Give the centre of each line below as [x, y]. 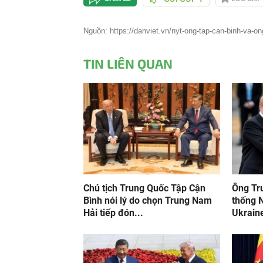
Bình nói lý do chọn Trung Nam [148, 200]
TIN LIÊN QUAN [128, 63]
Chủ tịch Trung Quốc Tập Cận [144, 188]
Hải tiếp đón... [113, 213]
